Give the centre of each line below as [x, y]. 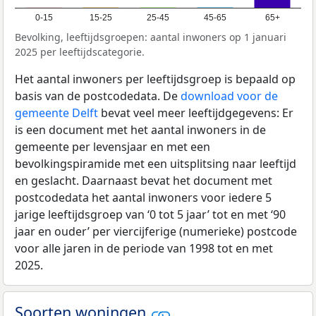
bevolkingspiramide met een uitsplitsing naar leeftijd [156, 164]
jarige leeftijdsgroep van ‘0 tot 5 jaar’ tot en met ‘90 [150, 215]
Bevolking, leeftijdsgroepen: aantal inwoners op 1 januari [151, 37]
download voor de [229, 96]
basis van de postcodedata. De [98, 96]
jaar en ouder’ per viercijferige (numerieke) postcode [156, 232]
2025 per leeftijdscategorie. [80, 52]
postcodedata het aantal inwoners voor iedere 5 [143, 198]
